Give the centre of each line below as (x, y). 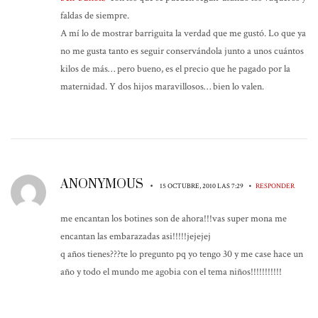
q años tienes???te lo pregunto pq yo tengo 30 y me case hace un (182, 254)
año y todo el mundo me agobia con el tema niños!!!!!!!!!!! (171, 272)
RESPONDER (275, 186)
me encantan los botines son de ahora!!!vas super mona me (174, 218)
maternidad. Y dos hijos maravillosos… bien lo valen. (162, 86)
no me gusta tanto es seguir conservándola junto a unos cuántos (182, 51)
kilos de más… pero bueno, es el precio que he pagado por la (175, 68)
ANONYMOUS (103, 184)
